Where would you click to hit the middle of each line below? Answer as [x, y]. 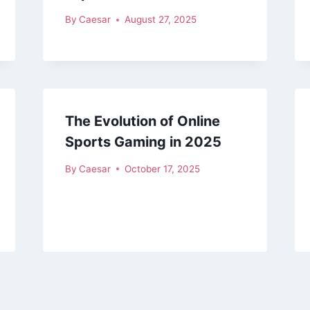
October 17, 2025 [162, 168]
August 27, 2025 [160, 20]
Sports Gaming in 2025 [143, 142]
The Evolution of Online [142, 121]
